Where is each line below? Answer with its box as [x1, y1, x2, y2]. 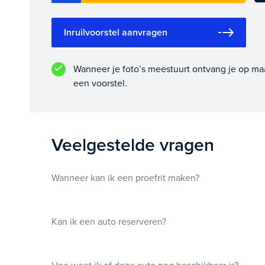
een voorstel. [73, 77, 127, 89]
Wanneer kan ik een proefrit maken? [51, 172, 200, 184]
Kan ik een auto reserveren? [51, 215, 167, 228]
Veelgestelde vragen [51, 134, 215, 156]
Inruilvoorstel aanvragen [64, 26, 168, 38]
